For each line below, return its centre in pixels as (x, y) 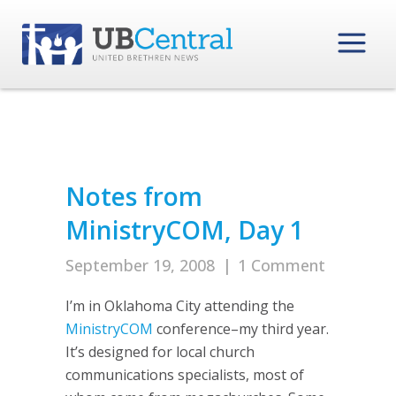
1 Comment (282, 265)
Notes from (134, 196)
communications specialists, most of (185, 375)
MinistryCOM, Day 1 (185, 230)
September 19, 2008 (140, 265)
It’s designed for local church (160, 352)
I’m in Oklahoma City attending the (180, 306)
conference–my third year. (241, 329)
